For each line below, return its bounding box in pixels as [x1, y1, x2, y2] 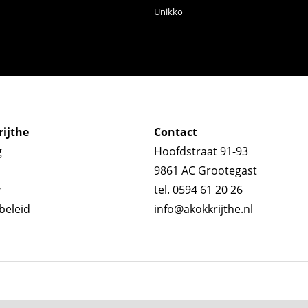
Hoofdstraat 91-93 [154, 143, 248, 159]
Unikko [154, 5, 183, 18]
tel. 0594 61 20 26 [154, 181, 243, 197]
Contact [154, 124, 197, 140]
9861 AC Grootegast [154, 162, 257, 178]
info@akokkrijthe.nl [154, 201, 253, 217]
